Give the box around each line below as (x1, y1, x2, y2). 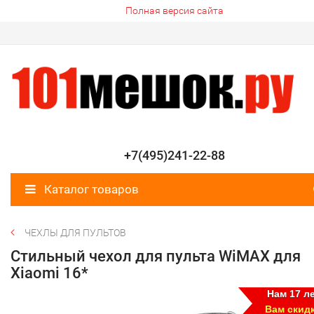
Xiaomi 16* (11, 264, 88, 282)
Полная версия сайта (125, 5, 224, 16)
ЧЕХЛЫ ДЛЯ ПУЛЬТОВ (25, 227, 126, 239)
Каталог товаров (41, 182, 139, 197)
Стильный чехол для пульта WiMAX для (11, 247, 301, 266)
